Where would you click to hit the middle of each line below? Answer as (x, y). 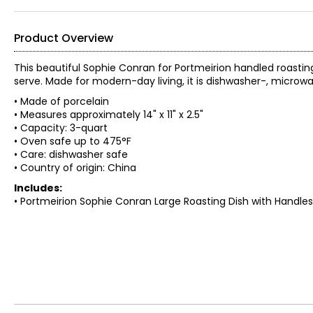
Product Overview (64, 38)
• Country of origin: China (75, 168)
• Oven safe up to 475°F (73, 141)
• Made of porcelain (61, 101)
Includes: (38, 188)
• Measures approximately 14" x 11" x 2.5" (109, 115)
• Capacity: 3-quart (61, 128)
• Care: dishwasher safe (71, 154)
